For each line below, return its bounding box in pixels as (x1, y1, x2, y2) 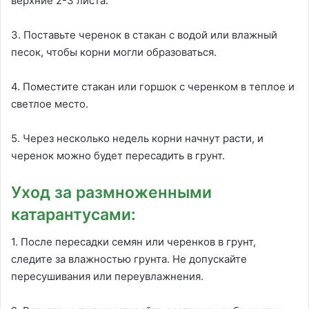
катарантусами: (11, 204, 136, 224)
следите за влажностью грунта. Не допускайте (11, 252, 247, 266)
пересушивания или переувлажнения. (11, 270, 203, 283)
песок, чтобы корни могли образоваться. (11, 45, 217, 59)
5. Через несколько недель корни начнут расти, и (11, 131, 263, 145)
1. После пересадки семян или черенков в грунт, (11, 235, 256, 249)
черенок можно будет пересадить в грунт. (11, 148, 225, 162)
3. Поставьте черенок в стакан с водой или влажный (11, 28, 277, 41)
